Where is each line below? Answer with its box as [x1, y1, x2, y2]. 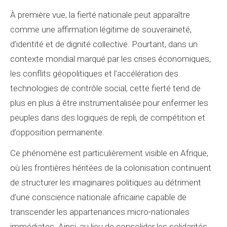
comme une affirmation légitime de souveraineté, [10, 24, 192, 34]
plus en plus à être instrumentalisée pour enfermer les [10, 98, 208, 108]
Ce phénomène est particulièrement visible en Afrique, [10, 148, 208, 158]
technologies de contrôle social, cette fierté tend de [10, 83, 201, 93]
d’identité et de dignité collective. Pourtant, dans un [10, 39, 198, 49]
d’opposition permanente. [10, 127, 104, 137]
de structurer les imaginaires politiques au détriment [10, 177, 201, 187]
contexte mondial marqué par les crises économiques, [10, 54, 211, 64]
